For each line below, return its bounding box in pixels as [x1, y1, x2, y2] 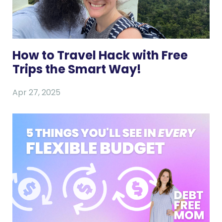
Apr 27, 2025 [12, 86, 60, 98]
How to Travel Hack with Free [12, 47, 188, 63]
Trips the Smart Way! [12, 60, 141, 77]
